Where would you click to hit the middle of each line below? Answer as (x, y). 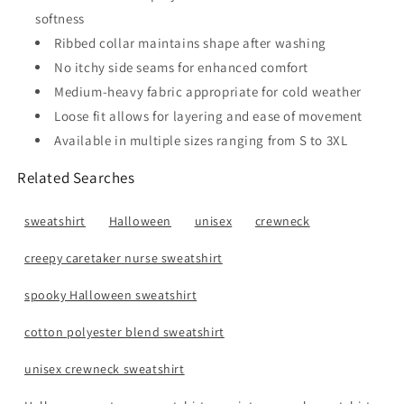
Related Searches (76, 177)
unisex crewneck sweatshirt (105, 368)
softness (60, 18)
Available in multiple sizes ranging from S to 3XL (201, 140)
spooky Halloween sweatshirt (111, 294)
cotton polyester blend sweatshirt (124, 331)
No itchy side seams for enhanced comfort (181, 67)
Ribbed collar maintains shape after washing (190, 42)
